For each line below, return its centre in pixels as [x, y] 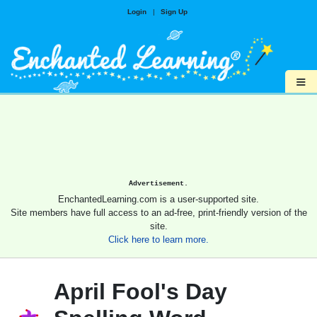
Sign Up [174, 12]
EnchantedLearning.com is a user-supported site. [158, 200]
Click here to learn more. [158, 240]
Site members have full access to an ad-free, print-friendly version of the [158, 213]
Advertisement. [158, 184]
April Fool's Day [140, 292]
